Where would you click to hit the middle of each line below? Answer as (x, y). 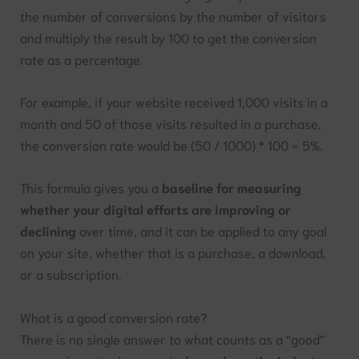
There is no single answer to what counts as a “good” (173, 338)
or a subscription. (71, 274)
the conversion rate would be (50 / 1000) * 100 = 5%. (171, 145)
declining (48, 231)
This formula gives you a (91, 188)
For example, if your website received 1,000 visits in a (174, 102)
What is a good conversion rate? (114, 317)
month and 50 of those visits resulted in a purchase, (171, 123)
